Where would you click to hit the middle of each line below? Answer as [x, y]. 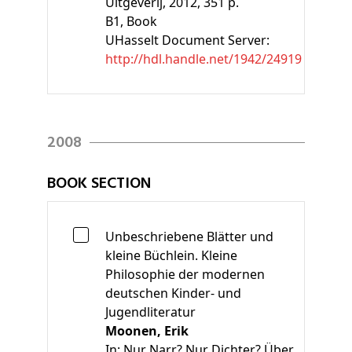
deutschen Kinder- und [173, 293]
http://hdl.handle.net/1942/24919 [203, 59]
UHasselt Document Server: [187, 40]
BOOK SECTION [99, 183]
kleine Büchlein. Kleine [171, 255]
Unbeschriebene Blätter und [189, 236]
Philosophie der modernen [185, 274]
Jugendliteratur [150, 312]
